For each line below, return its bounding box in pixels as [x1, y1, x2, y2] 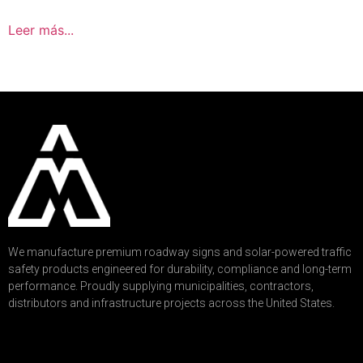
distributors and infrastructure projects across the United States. [8, 297, 335, 310]
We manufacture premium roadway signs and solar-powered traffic [8, 246, 352, 259]
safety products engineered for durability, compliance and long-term [8, 263, 352, 276]
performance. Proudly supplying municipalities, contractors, [8, 280, 314, 293]
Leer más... [8, 21, 74, 38]
